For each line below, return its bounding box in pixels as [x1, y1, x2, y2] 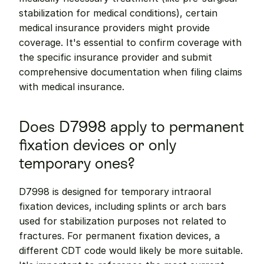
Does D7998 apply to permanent [19, 118, 244, 136]
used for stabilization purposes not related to [19, 215, 226, 227]
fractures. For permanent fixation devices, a [19, 230, 220, 242]
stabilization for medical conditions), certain [19, 7, 217, 19]
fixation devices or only [19, 136, 176, 154]
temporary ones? [19, 154, 135, 172]
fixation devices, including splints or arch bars [19, 200, 226, 212]
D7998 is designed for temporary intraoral [19, 186, 211, 197]
